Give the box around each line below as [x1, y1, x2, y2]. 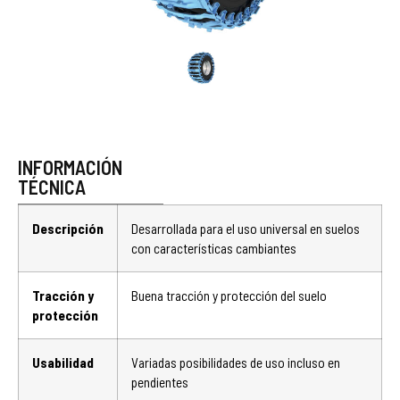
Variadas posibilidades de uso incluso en [131, 354, 340, 371]
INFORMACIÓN [18, 155, 122, 179]
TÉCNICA [18, 175, 86, 198]
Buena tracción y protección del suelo [131, 287, 327, 304]
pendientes [131, 374, 188, 390]
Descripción [32, 221, 104, 237]
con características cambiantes [131, 240, 296, 256]
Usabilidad [32, 354, 94, 371]
